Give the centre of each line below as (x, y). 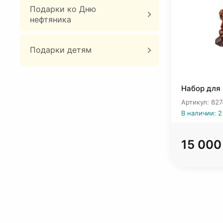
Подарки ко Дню (63, 9)
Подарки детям (61, 50)
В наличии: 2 (202, 113)
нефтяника (51, 19)
